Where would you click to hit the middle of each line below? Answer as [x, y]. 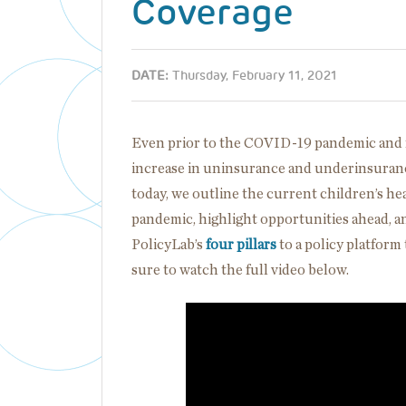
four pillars [241, 245]
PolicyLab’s [169, 245]
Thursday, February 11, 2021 [255, 75]
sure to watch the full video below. [240, 270]
